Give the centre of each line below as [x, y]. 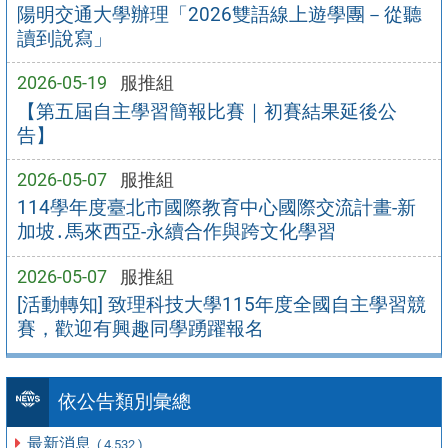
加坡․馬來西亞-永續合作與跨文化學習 [176, 232]
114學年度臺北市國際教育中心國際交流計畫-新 [216, 208]
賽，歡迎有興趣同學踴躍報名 [140, 329]
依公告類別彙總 [124, 402]
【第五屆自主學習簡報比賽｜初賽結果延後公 [206, 111]
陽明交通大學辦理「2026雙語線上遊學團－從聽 [219, 14]
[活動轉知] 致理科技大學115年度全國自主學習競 [221, 305]
